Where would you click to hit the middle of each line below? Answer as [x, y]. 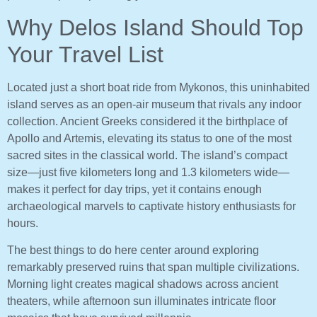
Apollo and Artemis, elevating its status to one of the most [149, 138]
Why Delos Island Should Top [155, 27]
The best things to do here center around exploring [133, 250]
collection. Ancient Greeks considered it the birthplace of [147, 121]
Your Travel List [85, 54]
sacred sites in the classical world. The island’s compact [147, 155]
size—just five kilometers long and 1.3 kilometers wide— [148, 172]
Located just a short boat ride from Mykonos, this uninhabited [158, 87]
